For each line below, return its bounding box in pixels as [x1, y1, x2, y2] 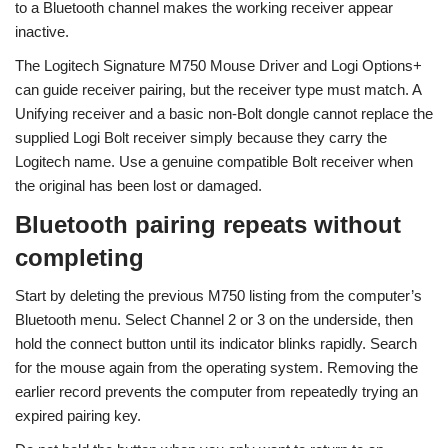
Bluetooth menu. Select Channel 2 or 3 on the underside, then [15, 311, 413, 328]
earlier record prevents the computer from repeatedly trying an [15, 383, 418, 400]
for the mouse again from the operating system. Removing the [15, 359, 418, 376]
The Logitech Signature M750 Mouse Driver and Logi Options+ [15, 57, 422, 74]
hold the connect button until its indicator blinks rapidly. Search [15, 335, 417, 352]
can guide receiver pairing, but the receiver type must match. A [15, 81, 421, 98]
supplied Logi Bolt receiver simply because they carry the [15, 129, 387, 146]
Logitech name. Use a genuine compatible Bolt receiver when [15, 153, 413, 170]
